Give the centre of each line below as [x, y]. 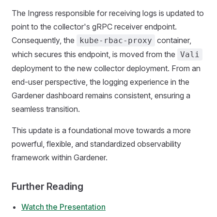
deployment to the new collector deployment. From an [106, 68]
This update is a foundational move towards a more [101, 130]
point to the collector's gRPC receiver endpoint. [94, 27]
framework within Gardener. [60, 157]
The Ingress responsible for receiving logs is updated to [108, 13]
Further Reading [47, 186]
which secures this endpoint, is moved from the [94, 54]
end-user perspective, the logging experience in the [101, 82]
